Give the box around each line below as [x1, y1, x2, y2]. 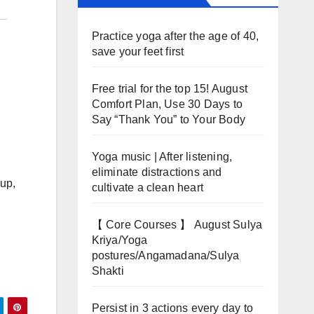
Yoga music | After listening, [91, 151, 233, 163]
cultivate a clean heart [91, 182, 204, 193]
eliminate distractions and [91, 166, 222, 178]
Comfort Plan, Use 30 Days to [91, 98, 243, 110]
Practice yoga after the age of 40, [91, 30, 259, 42]
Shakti [91, 265, 124, 277]
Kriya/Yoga [91, 234, 148, 246]
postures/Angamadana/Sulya [91, 250, 240, 261]
